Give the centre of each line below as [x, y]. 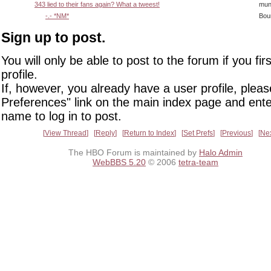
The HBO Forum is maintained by [134, 152]
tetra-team [198, 162]
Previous [237, 133]
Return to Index [149, 133]
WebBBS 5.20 [119, 162]
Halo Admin [221, 152]
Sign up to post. [53, 37]
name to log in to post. [61, 116]
